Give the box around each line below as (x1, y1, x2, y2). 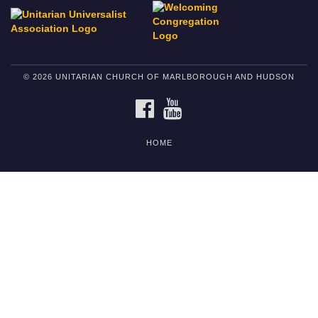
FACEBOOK (157, 99, 205, 107)
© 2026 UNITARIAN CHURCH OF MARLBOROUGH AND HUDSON (23, 72, 295, 81)
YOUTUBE (185, 99, 227, 107)
